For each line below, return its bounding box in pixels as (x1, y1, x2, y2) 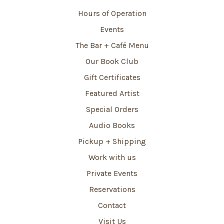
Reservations (88, 184, 135, 194)
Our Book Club (85, 56, 138, 66)
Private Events (86, 168, 137, 178)
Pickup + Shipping (78, 136, 146, 146)
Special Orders (85, 104, 138, 114)
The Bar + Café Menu (75, 40, 149, 50)
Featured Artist (84, 88, 139, 98)
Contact (98, 200, 126, 210)
